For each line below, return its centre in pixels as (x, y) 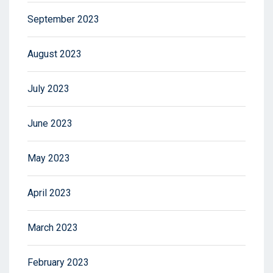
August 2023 (55, 54)
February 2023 (58, 262)
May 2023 (49, 158)
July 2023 (48, 89)
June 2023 (50, 123)
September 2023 (63, 19)
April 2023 (49, 193)
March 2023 (53, 228)
